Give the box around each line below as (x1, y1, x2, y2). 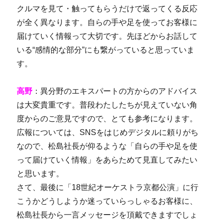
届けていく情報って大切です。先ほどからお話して (17, 31, 198, 40)
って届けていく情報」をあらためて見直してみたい (17, 155, 198, 164)
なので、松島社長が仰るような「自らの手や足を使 (17, 141, 198, 150)
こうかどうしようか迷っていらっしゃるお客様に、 (17, 196, 198, 205)
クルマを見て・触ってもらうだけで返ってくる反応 (17, 4, 198, 13)
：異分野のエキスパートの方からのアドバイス (32, 86, 198, 95)
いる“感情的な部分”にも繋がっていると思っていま (17, 45, 195, 54)
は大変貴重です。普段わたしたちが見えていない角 (17, 100, 198, 109)
